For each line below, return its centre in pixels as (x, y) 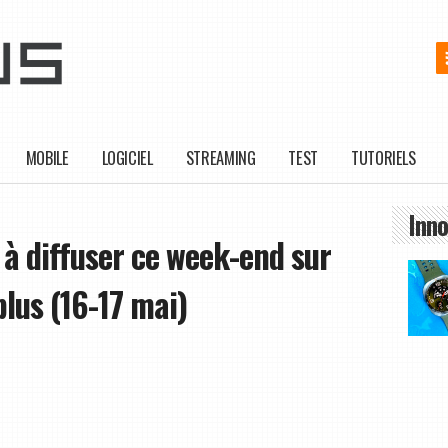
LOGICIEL (127, 158)
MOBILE (47, 158)
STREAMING (220, 158)
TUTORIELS (383, 158)
